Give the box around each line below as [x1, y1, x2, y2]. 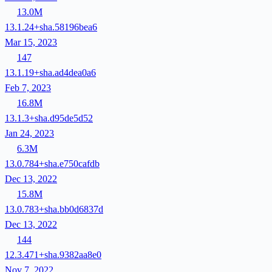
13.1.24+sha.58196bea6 [5, 21, 97, 32]
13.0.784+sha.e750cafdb [5, 158, 100, 169]
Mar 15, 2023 [5, 36, 57, 47]
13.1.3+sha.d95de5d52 [5, 112, 93, 123]
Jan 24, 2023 [5, 127, 54, 138]
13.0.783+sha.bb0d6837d [5, 203, 103, 214]
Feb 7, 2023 [5, 82, 51, 93]
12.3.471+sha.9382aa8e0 [5, 249, 101, 260]
